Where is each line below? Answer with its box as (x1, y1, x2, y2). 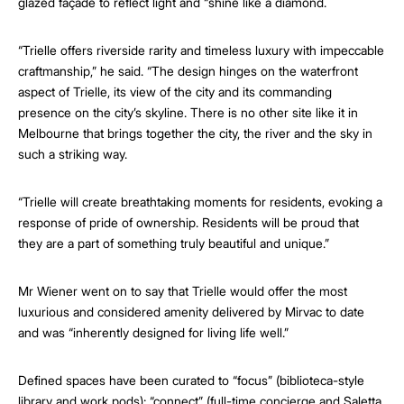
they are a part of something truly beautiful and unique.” (18, 235, 329, 252)
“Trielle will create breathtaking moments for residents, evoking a (18, 194, 382, 210)
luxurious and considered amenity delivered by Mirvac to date (18, 304, 364, 320)
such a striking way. (18, 146, 127, 162)
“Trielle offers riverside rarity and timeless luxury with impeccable (18, 42, 384, 59)
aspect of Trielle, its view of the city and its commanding (18, 84, 332, 100)
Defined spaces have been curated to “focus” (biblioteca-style (18, 372, 364, 389)
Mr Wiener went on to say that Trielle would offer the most (18, 283, 347, 299)
